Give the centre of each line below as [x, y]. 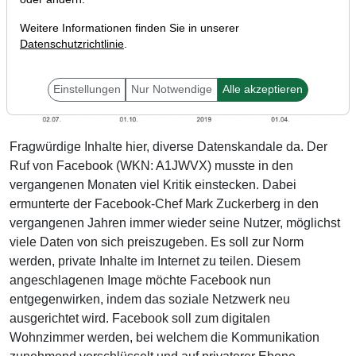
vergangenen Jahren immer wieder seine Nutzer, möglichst [175, 223]
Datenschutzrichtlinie [72, 44]
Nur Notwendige [172, 89]
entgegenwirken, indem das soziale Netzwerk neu [150, 300]
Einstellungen [87, 89]
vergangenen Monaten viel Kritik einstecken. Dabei [153, 185]
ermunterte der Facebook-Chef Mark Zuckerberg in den [164, 204]
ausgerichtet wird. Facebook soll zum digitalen [140, 319]
